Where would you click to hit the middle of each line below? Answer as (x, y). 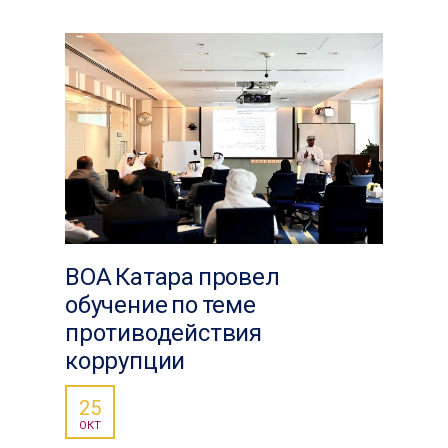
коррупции (125, 361)
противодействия (163, 333)
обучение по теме (160, 305)
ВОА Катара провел (172, 277)
